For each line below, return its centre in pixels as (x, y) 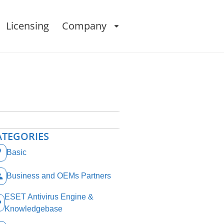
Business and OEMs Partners (59, 176)
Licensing (27, 26)
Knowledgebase (33, 208)
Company (84, 26)
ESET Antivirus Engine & (49, 196)
